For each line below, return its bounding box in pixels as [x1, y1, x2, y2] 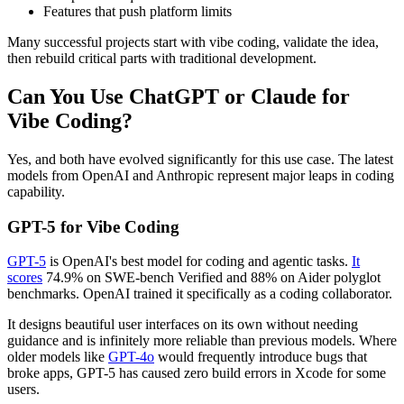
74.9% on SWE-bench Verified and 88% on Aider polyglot [42, 270, 381, 286]
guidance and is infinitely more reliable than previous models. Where [7, 333, 397, 349]
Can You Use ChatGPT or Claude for [7, 84, 350, 108]
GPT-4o [108, 349, 154, 365]
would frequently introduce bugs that [154, 349, 367, 365]
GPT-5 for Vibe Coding [7, 216, 179, 236]
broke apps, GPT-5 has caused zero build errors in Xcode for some [7, 365, 386, 381]
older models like [7, 349, 108, 365]
